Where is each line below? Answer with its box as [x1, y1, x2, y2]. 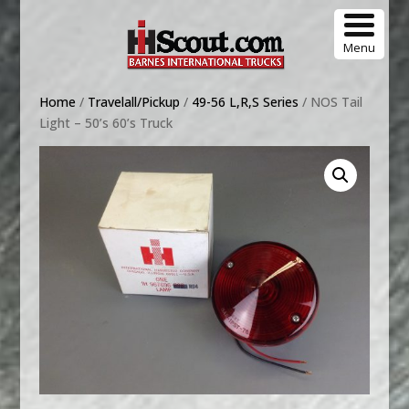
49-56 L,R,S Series [191, 93, 299, 110]
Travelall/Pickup [87, 93, 180, 110]
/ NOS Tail [298, 93, 362, 110]
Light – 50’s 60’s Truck [38, 114, 173, 131]
